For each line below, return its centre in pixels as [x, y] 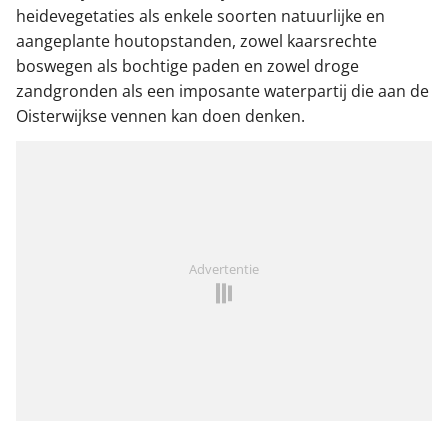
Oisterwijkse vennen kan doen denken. [160, 116]
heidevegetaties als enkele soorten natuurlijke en [200, 16]
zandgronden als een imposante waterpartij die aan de [222, 91]
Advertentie [224, 269]
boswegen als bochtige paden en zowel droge [187, 66]
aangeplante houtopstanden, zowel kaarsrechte [196, 41]
